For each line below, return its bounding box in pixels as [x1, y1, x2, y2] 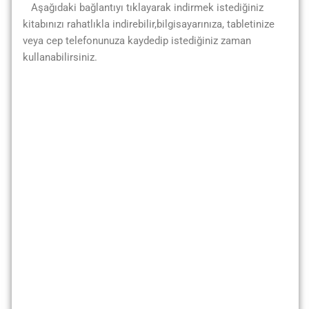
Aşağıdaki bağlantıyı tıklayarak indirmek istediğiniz [23, 1, 263, 14]
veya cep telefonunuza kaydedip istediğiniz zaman [23, 34, 251, 47]
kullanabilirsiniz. [23, 51, 97, 63]
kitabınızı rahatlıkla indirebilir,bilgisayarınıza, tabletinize [23, 18, 275, 30]
